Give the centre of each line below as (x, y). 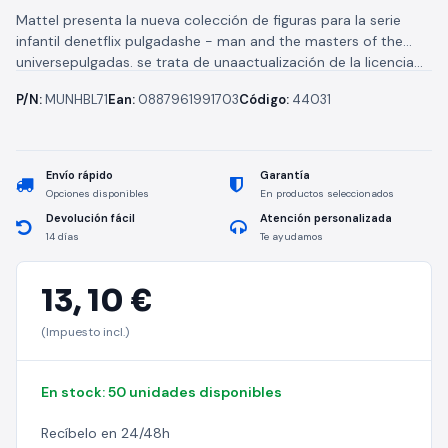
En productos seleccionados (327, 193)
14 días (62, 236)
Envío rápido (79, 175)
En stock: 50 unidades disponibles (161, 392)
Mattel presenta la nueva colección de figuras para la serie (208, 20)
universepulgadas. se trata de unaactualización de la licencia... (219, 62)
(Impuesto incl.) (85, 332)
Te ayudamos (291, 236)
